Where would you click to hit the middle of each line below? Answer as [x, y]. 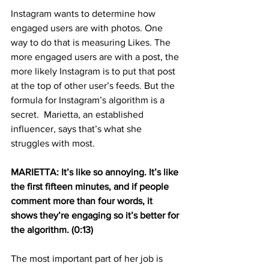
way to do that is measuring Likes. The [92, 42]
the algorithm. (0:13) [52, 229]
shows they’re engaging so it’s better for [96, 215]
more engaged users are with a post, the [96, 56]
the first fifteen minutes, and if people [91, 186]
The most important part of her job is [88, 258]
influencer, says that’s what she [77, 128]
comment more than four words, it [83, 201]
